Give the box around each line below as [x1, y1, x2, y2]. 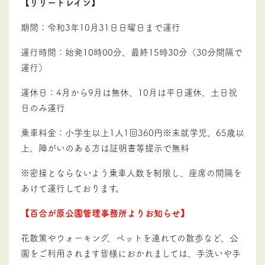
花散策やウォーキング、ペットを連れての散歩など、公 [21, 231, 238, 244]
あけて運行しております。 [21, 181, 124, 194]
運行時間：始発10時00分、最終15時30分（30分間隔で [21, 45, 243, 58]
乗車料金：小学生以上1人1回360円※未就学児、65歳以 [21, 125, 244, 138]
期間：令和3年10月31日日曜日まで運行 [21, 20, 180, 33]
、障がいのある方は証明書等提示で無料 [30, 141, 189, 154]
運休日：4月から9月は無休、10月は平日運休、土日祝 [21, 85, 237, 98]
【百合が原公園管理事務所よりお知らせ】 [21, 206, 189, 219]
